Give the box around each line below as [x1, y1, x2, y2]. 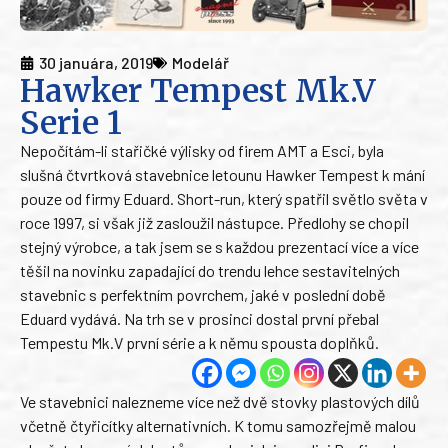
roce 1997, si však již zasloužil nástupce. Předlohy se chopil [20, 213, 409, 233]
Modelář [172, 53, 229, 73]
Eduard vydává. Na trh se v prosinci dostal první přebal [20, 309, 379, 329]
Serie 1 [20, 103, 122, 144]
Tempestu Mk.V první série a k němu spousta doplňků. [20, 333, 379, 353]
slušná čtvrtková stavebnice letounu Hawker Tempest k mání [20, 165, 425, 185]
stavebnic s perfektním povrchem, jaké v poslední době [20, 285, 386, 305]
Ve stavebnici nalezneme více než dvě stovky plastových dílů [20, 392, 420, 412]
